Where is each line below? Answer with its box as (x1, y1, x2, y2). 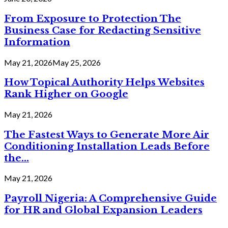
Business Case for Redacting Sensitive (4, 24, 201, 36)
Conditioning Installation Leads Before (4, 140, 210, 152)
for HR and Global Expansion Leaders (4, 204, 203, 216)
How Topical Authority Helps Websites (4, 76, 205, 89)
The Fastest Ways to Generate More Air (4, 128, 209, 140)
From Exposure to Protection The (4, 12, 181, 24)
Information (4, 36, 70, 48)
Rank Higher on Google (4, 88, 128, 100)
